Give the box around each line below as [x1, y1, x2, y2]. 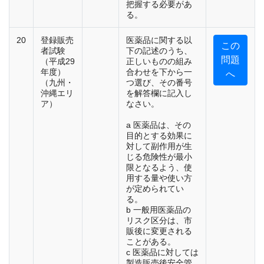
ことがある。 [126, 237, 176, 247]
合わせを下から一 [126, 67, 192, 77]
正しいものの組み [126, 57, 192, 67]
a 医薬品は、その [126, 120, 191, 130]
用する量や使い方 [126, 173, 192, 183]
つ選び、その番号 [126, 78, 192, 88]
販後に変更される [126, 226, 192, 236]
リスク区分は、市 [126, 216, 192, 226]
